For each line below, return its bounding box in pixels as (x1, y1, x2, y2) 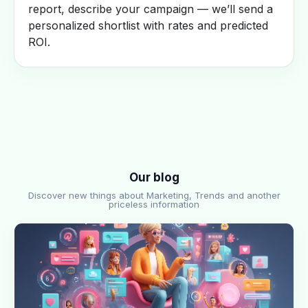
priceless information (109, 199, 199, 210)
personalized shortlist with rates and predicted (28, 19, 268, 32)
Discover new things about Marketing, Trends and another (27, 190, 280, 201)
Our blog (129, 170, 179, 184)
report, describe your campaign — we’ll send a (28, 2, 273, 16)
